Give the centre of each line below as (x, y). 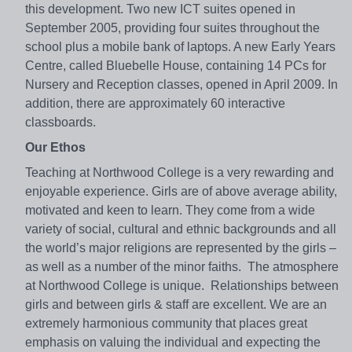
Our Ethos (55, 148)
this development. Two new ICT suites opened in (160, 9)
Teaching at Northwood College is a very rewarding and (180, 173)
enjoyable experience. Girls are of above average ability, (181, 192)
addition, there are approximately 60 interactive (155, 104)
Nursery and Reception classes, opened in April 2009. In (181, 85)
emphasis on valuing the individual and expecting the (173, 343)
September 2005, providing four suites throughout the (172, 28)
